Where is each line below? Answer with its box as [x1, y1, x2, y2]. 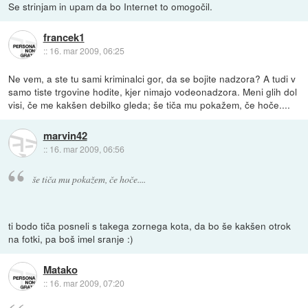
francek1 [43, 30, 85, 45]
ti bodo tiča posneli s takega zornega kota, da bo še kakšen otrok [8, 218, 291, 232]
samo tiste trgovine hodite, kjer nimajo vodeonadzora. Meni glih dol [8, 84, 298, 98]
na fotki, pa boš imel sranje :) [8, 231, 134, 245]
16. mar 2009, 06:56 [49, 143, 124, 155]
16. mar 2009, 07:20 [49, 276, 124, 289]
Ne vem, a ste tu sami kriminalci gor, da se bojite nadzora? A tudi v [8, 71, 296, 85]
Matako [43, 261, 78, 277]
